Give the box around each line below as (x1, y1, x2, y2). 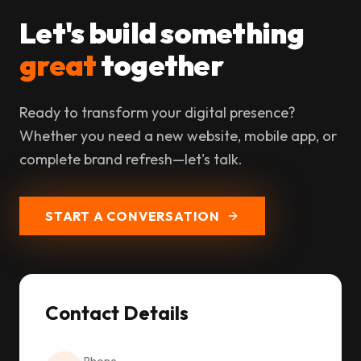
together (96, 47, 223, 84)
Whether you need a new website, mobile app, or (19, 127, 337, 146)
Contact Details (45, 301, 189, 326)
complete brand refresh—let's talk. (19, 150, 243, 169)
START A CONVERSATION (45, 208, 220, 225)
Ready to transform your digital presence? (19, 103, 296, 122)
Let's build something (19, 15, 304, 52)
